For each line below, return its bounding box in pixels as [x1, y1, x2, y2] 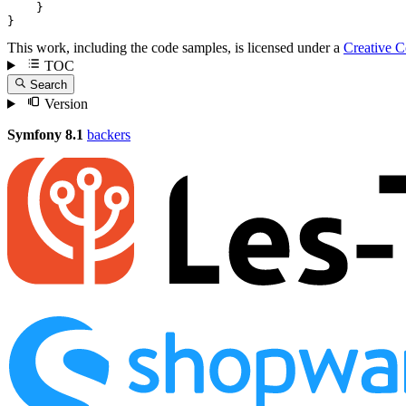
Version [40, 95, 88, 111]
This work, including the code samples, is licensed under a [7, 39, 343, 55]
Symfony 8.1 [7, 126, 83, 142]
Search [30, 77, 68, 92]
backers [87, 126, 130, 142]
